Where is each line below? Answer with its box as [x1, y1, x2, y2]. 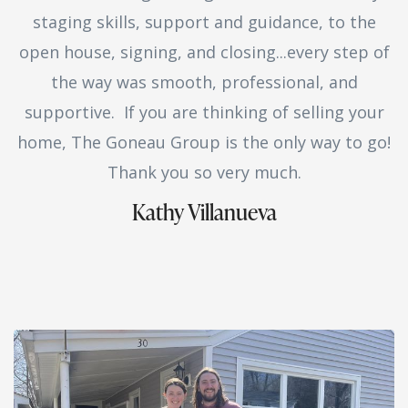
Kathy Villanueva [131, 197, 277, 227]
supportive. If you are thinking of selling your [24, 101, 384, 123]
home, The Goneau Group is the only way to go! [17, 131, 391, 153]
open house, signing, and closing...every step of [18, 41, 390, 63]
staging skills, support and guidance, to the [32, 11, 376, 33]
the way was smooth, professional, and [50, 71, 358, 93]
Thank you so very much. [107, 161, 301, 183]
